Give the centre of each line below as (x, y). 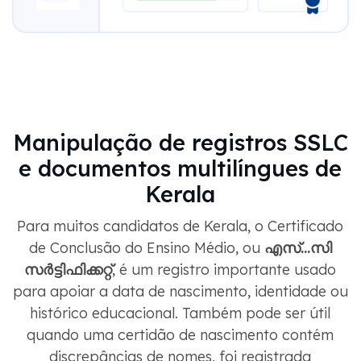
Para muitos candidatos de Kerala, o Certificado (180, 226)
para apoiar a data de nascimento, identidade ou (180, 292)
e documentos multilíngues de (180, 169)
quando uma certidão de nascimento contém (180, 335)
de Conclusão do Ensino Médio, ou (146, 248)
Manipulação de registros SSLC (180, 143)
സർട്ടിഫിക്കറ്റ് (68, 270)
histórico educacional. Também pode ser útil (180, 313)
